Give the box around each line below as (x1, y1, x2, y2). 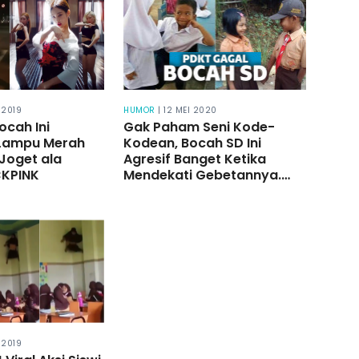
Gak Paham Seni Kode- (123, 118, 276, 137)
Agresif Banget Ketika (123, 150, 267, 169)
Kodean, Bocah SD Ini (123, 134, 262, 153)
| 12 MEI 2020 (158, 104, 217, 117)
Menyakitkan (123, 198, 208, 217)
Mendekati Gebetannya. (123, 166, 282, 185)
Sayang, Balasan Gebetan (123, 182, 295, 201)
